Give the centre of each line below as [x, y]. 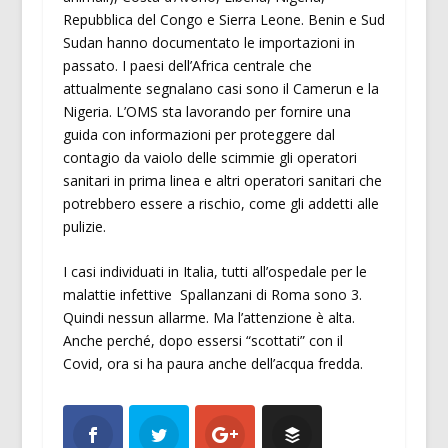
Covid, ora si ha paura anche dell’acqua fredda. [212, 364]
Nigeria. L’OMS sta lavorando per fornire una [206, 111]
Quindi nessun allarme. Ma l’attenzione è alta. [208, 318]
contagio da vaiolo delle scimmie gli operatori [209, 157]
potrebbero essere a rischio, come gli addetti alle [220, 203]
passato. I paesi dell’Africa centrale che [187, 65]
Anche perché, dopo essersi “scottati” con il [202, 341]
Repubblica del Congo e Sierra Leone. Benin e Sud [223, 19]
